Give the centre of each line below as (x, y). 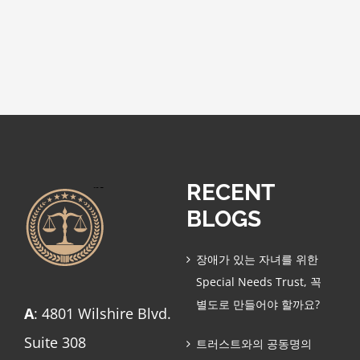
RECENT (230, 192)
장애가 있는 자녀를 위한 (257, 259)
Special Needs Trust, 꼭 (258, 281)
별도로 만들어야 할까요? (258, 304)
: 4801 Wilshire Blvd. (102, 313)
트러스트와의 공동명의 (254, 343)
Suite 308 (55, 342)
